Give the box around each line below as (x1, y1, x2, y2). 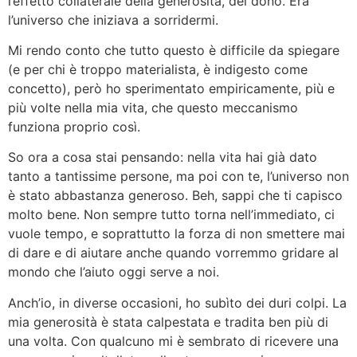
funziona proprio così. (8, 118, 140, 135)
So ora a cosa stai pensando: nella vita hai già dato (8, 149, 317, 166)
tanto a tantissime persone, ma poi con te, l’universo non (8, 168, 349, 185)
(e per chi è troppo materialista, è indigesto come (8, 61, 308, 77)
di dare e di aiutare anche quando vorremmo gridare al (8, 245, 339, 261)
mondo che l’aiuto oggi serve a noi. (8, 264, 219, 280)
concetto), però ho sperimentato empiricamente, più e (8, 80, 335, 96)
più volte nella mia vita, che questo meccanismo (8, 99, 298, 116)
